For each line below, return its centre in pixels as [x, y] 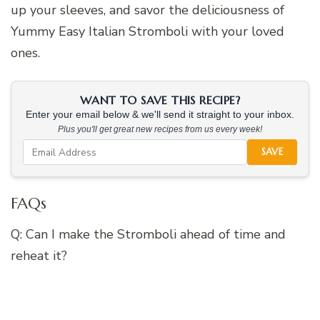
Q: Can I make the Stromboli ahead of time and [148, 234]
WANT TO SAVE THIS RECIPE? [160, 100]
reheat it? [39, 255]
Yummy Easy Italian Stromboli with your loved [147, 32]
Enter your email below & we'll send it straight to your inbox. [160, 115]
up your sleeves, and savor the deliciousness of [147, 10]
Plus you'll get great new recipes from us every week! [160, 130]
